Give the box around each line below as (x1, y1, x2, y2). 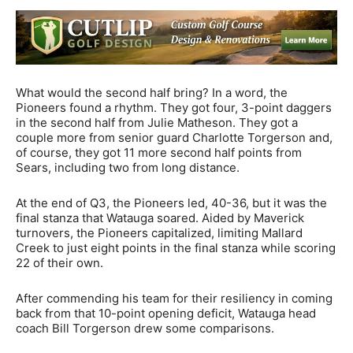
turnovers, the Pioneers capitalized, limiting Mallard (16, 225, 303, 241)
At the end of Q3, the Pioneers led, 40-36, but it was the (16, 195, 327, 211)
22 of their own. (16, 255, 103, 271)
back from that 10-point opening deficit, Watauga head (16, 306, 316, 321)
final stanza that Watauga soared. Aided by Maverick (16, 210, 304, 226)
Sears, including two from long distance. (16, 160, 240, 176)
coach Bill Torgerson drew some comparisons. (16, 321, 274, 336)
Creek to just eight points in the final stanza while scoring (16, 240, 336, 256)
